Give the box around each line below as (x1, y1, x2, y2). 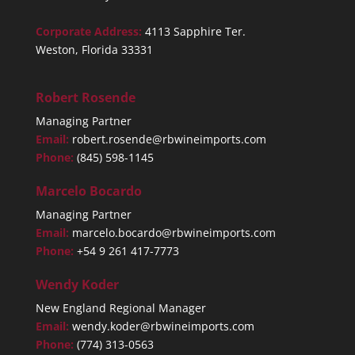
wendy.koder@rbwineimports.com (71, 319, 254, 334)
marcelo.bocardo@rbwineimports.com (71, 225, 276, 241)
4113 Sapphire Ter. (144, 23, 246, 39)
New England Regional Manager (35, 300, 206, 316)
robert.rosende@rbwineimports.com (71, 132, 266, 147)
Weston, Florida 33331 (35, 41, 153, 57)
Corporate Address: (35, 23, 145, 39)
